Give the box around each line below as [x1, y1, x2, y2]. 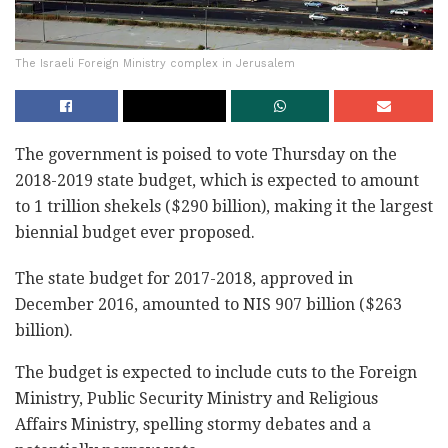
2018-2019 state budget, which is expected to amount [15, 170, 419, 190]
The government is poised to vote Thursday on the [15, 144, 397, 164]
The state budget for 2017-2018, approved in [15, 268, 353, 288]
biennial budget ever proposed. [15, 222, 255, 242]
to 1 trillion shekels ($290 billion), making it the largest [15, 196, 433, 216]
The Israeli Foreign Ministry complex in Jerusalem [15, 56, 295, 70]
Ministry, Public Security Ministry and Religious [15, 388, 378, 408]
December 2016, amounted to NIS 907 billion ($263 [15, 294, 402, 314]
